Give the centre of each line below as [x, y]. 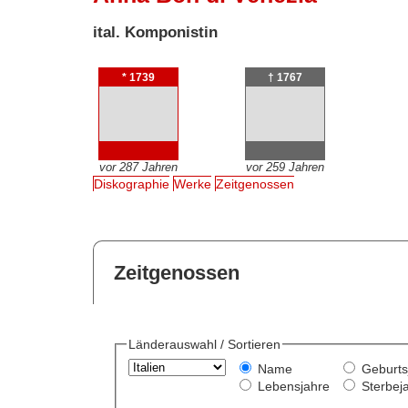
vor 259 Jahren [285, 167]
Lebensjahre [293, 387]
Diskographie [132, 184]
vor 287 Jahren [138, 167]
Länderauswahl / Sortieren [204, 345]
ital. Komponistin [156, 32]
